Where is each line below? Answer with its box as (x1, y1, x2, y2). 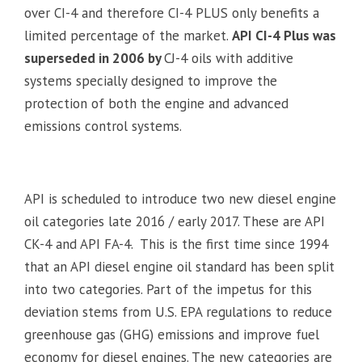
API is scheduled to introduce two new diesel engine (24, 189, 336, 208)
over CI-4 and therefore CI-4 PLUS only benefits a (24, 3, 319, 22)
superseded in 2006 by (24, 48, 164, 67)
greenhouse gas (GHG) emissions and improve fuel (24, 325, 319, 343)
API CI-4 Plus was (232, 26, 336, 44)
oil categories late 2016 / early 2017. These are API (24, 212, 325, 230)
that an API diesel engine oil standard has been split (24, 257, 335, 276)
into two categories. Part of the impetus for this (24, 280, 312, 298)
